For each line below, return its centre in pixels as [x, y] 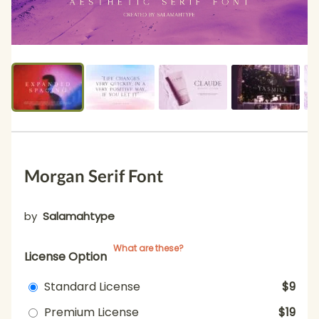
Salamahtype [79, 216]
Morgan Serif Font [94, 176]
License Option [66, 257]
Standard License [92, 287]
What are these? [148, 249]
